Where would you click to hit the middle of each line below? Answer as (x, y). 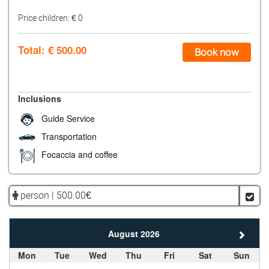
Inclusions (40, 98)
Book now (217, 52)
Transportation (68, 136)
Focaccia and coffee (78, 154)
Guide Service (67, 118)
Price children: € (47, 18)
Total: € (37, 50)
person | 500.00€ (55, 195)
